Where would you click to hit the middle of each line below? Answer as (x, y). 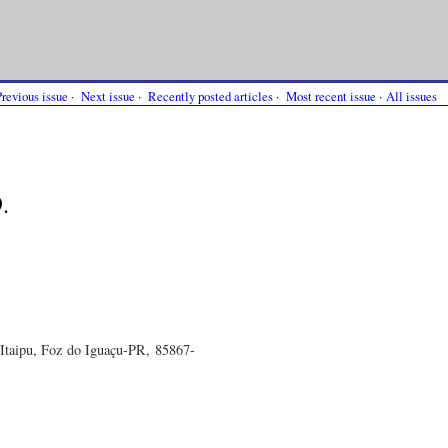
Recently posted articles (210, 96)
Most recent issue (331, 96)
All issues (411, 96)
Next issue (108, 96)
